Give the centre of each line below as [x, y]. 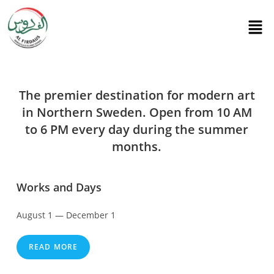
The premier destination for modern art [137, 95]
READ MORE [53, 246]
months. [137, 146]
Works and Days [59, 187]
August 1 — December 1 [66, 215]
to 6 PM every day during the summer [137, 129]
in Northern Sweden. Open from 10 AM [137, 112]
